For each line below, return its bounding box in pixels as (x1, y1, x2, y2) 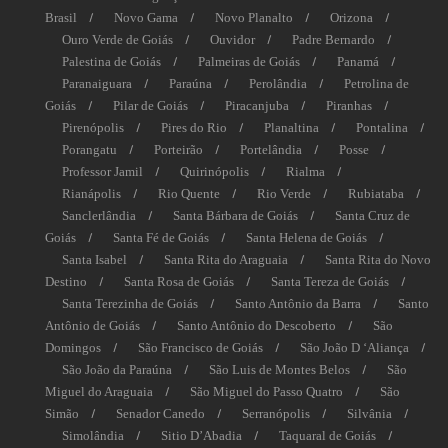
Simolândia (62, 428, 124, 444)
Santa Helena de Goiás (246, 230, 367, 246)
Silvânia (347, 406, 392, 422)
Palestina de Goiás (62, 54, 161, 70)
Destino (45, 274, 87, 290)
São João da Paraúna (62, 362, 172, 378)
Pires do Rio (161, 120, 227, 136)
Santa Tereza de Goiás (271, 274, 389, 290)
